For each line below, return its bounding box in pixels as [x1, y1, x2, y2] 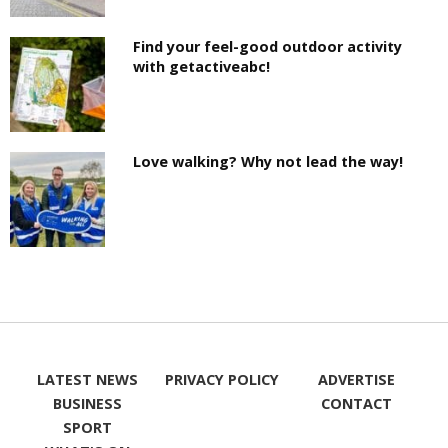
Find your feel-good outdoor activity [133, 36, 403, 56]
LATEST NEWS [36, 369, 138, 389]
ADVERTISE [318, 369, 396, 389]
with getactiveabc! [133, 56, 271, 76]
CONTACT [321, 393, 393, 413]
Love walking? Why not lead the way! [133, 151, 408, 171]
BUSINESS [52, 393, 122, 413]
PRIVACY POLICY [164, 369, 279, 389]
